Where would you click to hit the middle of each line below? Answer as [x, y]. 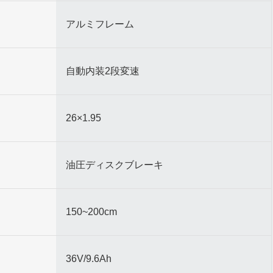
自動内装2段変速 [103, 71]
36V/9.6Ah [89, 259]
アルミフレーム [100, 24]
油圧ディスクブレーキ [115, 165]
